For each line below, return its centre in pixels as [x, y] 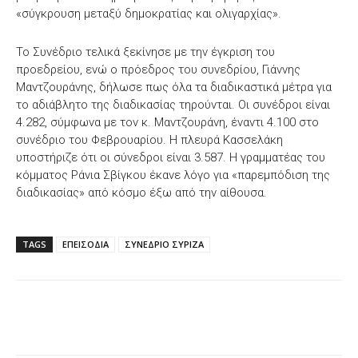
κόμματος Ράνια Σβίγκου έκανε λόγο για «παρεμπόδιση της [173, 175]
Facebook [74, 320]
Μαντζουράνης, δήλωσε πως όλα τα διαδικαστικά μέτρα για [174, 87]
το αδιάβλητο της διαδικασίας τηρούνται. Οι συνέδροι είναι [173, 104]
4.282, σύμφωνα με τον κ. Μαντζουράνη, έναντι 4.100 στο [167, 122]
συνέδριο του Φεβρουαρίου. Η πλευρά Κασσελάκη [149, 139]
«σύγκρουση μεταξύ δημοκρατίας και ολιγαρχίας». [149, 13]
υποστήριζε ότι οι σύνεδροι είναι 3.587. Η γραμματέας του [171, 157]
